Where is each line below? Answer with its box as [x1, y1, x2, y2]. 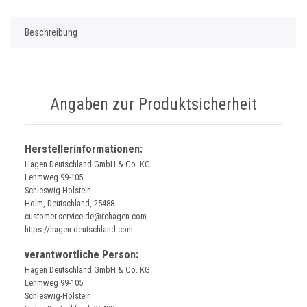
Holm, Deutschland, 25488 [25, 197, 114, 208]
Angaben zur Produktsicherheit [50, 94, 257, 114]
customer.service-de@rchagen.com [25, 210, 147, 221]
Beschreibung [25, 26, 77, 38]
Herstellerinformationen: [25, 142, 143, 156]
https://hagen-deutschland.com [25, 223, 133, 234]
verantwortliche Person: [25, 247, 138, 261]
